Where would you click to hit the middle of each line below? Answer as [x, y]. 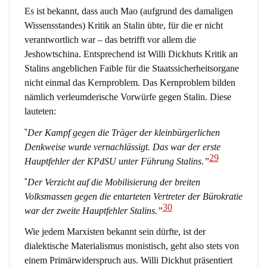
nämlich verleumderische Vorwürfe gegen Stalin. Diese [128, 97]
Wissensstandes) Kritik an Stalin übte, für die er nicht [123, 26]
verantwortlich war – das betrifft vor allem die [110, 40]
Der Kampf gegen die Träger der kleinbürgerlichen [123, 132]
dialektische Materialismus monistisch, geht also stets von [131, 246]
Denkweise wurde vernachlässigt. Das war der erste [122, 147]
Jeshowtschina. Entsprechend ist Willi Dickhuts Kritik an [131, 54]
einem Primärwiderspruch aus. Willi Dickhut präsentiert [128, 260]
